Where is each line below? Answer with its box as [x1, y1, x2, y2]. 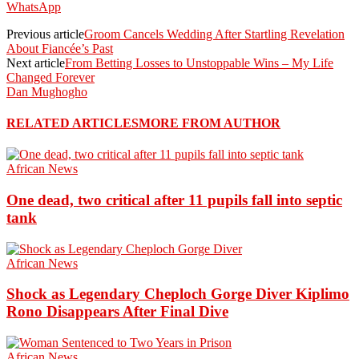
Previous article [6, 26, 84, 41]
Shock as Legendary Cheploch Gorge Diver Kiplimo [6, 285, 349, 303]
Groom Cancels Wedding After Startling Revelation [84, 26, 345, 41]
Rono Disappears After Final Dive [6, 303, 228, 321]
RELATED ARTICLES [6, 115, 139, 130]
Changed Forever [6, 70, 95, 84]
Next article [6, 55, 65, 70]
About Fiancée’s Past [6, 41, 113, 55]
